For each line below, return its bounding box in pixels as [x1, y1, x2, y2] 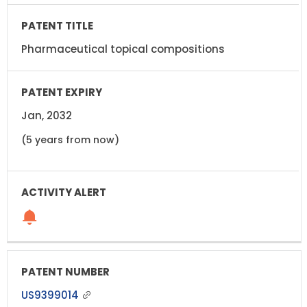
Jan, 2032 [21, 108, 72, 123]
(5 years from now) [21, 132, 119, 147]
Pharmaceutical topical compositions [21, 41, 225, 56]
